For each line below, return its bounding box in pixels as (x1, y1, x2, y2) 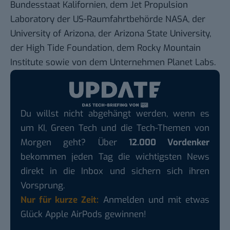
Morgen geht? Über (21, 136, 129, 148)
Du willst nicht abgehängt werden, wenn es (21, 107, 209, 120)
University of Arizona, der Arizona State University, (10, 28, 211, 40)
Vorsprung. (21, 179, 65, 191)
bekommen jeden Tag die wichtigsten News (21, 150, 209, 163)
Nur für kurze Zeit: (21, 194, 99, 206)
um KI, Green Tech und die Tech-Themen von (21, 122, 209, 134)
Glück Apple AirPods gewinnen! (21, 208, 146, 220)
